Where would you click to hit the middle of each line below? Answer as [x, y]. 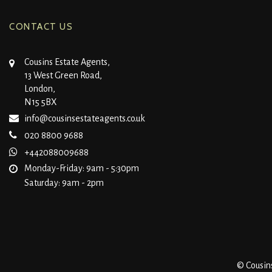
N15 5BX [41, 102]
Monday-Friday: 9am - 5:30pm [82, 168]
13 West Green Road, [63, 76]
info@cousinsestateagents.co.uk [85, 119]
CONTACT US [41, 27]
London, [40, 89]
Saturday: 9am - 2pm [64, 183]
